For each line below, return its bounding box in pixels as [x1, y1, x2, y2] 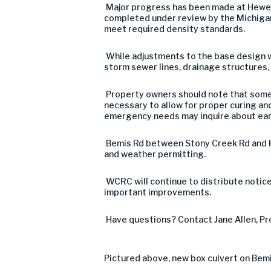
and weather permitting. [104, 149, 206, 159]
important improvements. [104, 187, 211, 197]
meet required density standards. [104, 24, 245, 34]
